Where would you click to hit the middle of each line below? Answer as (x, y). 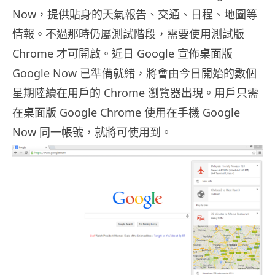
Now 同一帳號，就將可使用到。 (92, 132)
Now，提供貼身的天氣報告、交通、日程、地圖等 (135, 14)
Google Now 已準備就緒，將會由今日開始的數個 (134, 73)
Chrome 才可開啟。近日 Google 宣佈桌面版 (122, 54)
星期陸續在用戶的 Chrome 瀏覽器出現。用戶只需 (135, 93)
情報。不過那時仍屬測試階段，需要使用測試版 (128, 34)
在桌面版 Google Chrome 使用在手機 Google (126, 113)
